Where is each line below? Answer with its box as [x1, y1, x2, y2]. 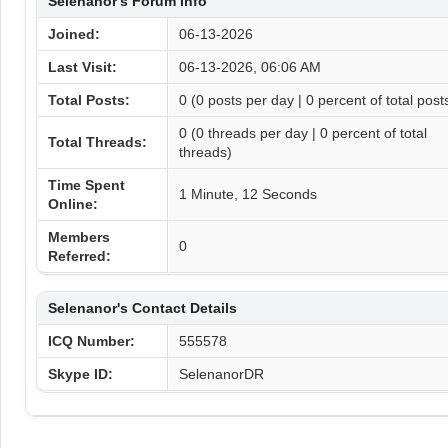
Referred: [47, 248, 111, 264]
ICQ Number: [47, 333, 135, 349]
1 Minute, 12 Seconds [178, 186, 317, 202]
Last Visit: [47, 59, 117, 75]
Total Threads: [47, 134, 147, 150]
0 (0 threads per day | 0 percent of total [178, 125, 427, 141]
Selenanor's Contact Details [47, 300, 237, 316]
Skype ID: [47, 366, 113, 382]
